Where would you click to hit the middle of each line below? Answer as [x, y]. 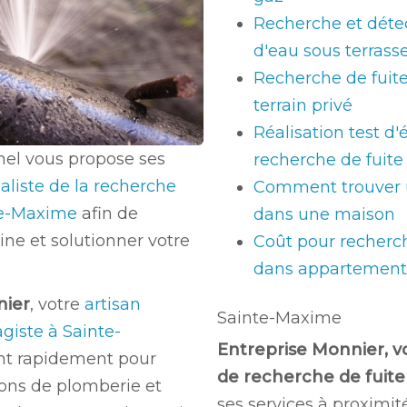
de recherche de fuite [311, 377]
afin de [110, 213]
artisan [113, 304]
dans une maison [324, 214]
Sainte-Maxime [279, 318]
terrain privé [303, 105]
